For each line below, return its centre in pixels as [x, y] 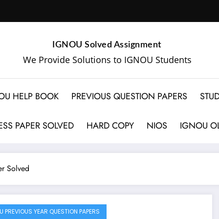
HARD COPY [110, 125]
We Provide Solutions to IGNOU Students [107, 59]
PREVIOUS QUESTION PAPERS [130, 96]
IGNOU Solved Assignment [107, 45]
